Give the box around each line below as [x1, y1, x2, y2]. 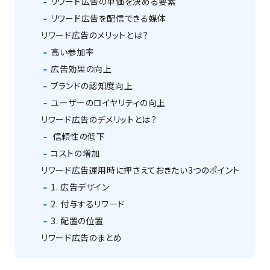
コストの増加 [51, 147, 100, 160]
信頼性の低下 [51, 130, 108, 143]
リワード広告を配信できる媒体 [51, 12, 166, 25]
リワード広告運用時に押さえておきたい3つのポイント [41, 164, 240, 177]
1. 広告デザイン [51, 181, 110, 193]
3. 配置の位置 [51, 215, 104, 227]
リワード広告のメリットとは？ [41, 29, 149, 42]
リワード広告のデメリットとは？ [41, 113, 160, 126]
